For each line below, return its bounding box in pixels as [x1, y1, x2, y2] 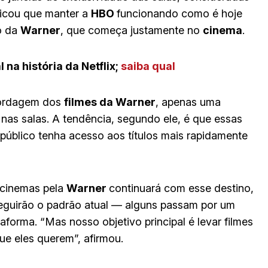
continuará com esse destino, [109, 181, 254, 194]
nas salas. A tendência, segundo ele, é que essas [1, 112, 242, 125]
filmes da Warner [64, 95, 156, 108]
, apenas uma [156, 95, 221, 108]
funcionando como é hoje [117, 7, 242, 20]
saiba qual [121, 59, 175, 72]
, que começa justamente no [60, 23, 203, 36]
